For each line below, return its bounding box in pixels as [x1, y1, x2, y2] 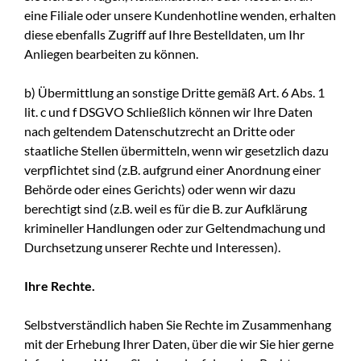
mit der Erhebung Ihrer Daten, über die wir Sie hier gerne [24, 335, 334, 351]
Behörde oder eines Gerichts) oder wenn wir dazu [24, 180, 296, 197]
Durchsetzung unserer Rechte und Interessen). [24, 239, 280, 255]
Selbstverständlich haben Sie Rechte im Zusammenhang [24, 316, 331, 332]
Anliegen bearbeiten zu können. [24, 45, 198, 61]
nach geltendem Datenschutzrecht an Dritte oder [24, 122, 295, 139]
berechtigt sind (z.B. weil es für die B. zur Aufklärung [24, 200, 307, 216]
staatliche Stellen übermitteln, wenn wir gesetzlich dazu [24, 142, 329, 158]
